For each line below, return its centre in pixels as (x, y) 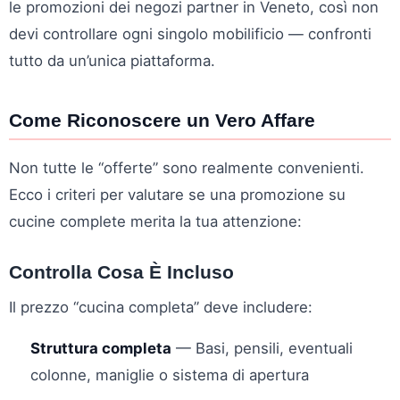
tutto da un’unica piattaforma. (112, 60)
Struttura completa (101, 348)
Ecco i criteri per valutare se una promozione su (177, 194)
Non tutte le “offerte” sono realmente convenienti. (187, 167)
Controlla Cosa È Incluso (121, 271)
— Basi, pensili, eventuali (262, 348)
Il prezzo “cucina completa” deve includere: (161, 307)
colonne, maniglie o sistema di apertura (170, 375)
